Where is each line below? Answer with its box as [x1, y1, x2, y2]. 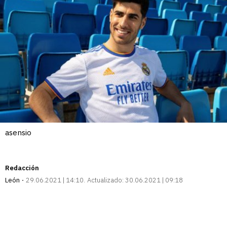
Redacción [5, 164, 39, 173]
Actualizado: [87, 176, 124, 185]
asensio [5, 128, 31, 138]
